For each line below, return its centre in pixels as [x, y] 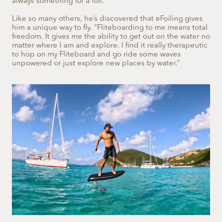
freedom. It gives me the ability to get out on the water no [111, 37]
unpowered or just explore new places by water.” [96, 63]
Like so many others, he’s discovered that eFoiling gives [107, 19]
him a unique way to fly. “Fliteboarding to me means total [110, 28]
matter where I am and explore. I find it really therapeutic [110, 46]
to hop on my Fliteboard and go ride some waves [96, 55]
